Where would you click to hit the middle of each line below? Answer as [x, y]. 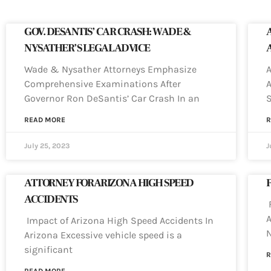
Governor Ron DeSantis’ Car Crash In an [112, 99]
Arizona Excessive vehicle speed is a [103, 235]
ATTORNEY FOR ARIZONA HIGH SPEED [109, 183]
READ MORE [45, 120]
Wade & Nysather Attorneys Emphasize [110, 70]
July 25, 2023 [47, 146]
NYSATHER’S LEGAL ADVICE [87, 48]
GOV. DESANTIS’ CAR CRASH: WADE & [107, 32]
